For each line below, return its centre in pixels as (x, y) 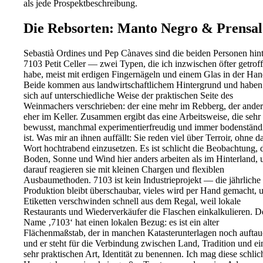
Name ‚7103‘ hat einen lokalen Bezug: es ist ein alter (121, 222)
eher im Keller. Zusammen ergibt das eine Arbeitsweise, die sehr (142, 117)
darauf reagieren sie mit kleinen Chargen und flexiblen (124, 170)
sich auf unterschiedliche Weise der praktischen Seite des (128, 96)
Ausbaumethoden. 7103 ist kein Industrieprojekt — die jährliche (142, 180)
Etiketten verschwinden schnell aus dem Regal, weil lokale (132, 201)
